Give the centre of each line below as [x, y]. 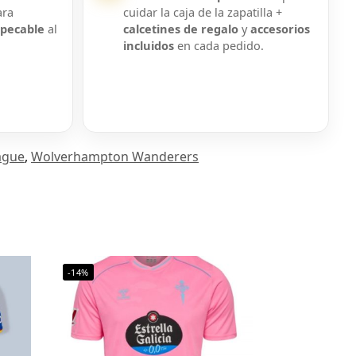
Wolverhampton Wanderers [115, 157]
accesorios [281, 29]
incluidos [149, 46]
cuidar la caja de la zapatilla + [203, 12]
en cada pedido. [219, 46]
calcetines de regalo [181, 29]
